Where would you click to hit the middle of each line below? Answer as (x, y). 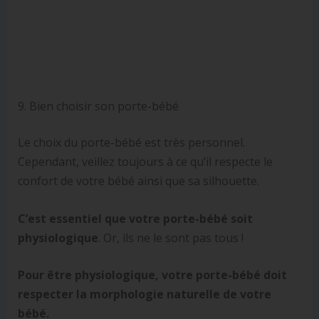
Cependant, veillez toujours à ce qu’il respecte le (145, 162)
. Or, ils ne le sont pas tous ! (171, 237)
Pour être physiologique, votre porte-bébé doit (152, 275)
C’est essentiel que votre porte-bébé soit (135, 218)
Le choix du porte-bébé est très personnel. (131, 143)
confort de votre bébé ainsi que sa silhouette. (138, 181)
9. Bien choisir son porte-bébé (98, 106)
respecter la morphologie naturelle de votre (144, 294)
